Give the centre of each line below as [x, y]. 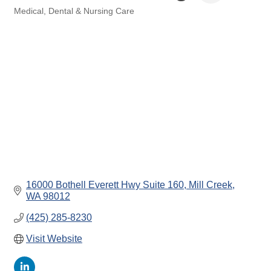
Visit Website [54, 239]
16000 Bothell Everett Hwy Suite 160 [105, 185]
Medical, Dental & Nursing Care [74, 11]
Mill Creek [211, 185]
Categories [33, 18]
